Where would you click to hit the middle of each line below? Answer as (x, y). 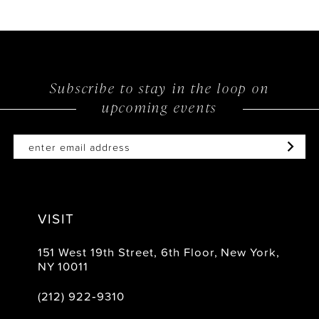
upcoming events (159, 108)
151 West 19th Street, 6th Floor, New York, (159, 252)
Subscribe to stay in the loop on (159, 88)
